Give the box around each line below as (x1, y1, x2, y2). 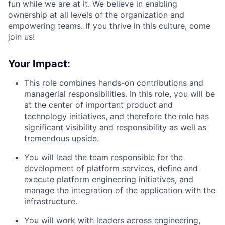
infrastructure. (24, 196, 77, 206)
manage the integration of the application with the (24, 185, 215, 195)
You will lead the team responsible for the (24, 152, 183, 162)
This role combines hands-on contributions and (24, 77, 203, 88)
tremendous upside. (24, 133, 99, 143)
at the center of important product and (24, 99, 173, 110)
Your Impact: (8, 57, 70, 70)
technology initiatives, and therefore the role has (24, 110, 209, 121)
